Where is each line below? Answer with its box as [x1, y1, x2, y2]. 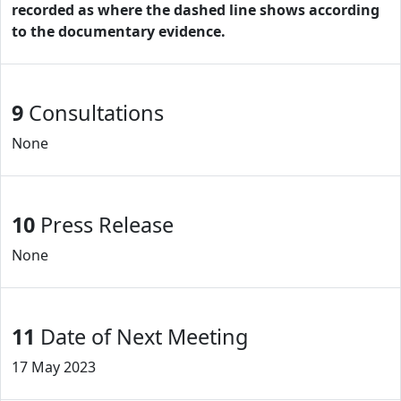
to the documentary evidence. [12, 21, 226, 41]
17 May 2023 [12, 357, 96, 377]
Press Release [35, 210, 174, 239]
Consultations [23, 98, 164, 127]
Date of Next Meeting [35, 322, 248, 351]
